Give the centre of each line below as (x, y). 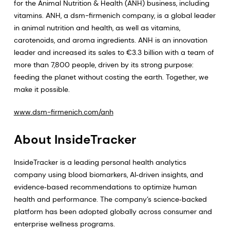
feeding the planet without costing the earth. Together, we (111, 77)
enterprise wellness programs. (64, 224)
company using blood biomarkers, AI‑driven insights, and (108, 175)
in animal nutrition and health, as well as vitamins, (97, 28)
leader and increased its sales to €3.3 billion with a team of (114, 52)
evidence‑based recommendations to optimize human (105, 187)
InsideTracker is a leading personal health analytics (100, 162)
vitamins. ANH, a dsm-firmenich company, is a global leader (114, 15)
